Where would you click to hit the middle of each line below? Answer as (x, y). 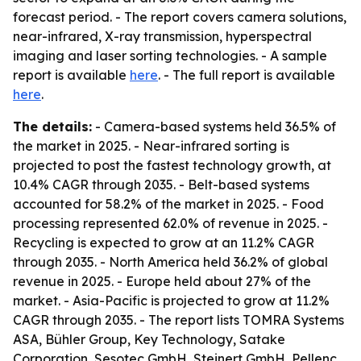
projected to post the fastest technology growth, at (172, 165)
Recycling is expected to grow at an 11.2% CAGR (164, 243)
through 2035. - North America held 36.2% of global (170, 262)
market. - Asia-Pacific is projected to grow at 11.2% (171, 301)
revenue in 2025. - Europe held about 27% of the (162, 281)
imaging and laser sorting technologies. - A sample (170, 56)
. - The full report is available (247, 75)
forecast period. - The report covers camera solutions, (180, 17)
